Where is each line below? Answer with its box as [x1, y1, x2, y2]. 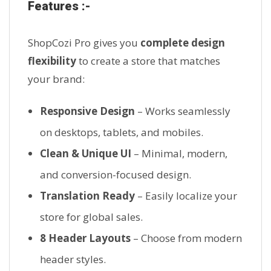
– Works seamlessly [135, 104, 230, 119]
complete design [140, 36, 225, 50]
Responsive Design [40, 104, 135, 119]
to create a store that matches [76, 54, 220, 68]
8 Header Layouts [40, 231, 131, 246]
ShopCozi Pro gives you [28, 36, 140, 50]
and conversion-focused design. [40, 168, 191, 182]
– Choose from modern [131, 231, 242, 246]
